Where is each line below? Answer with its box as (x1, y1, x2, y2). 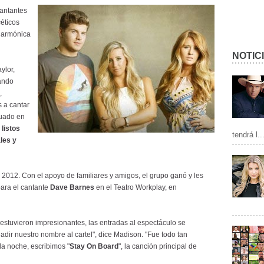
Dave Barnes (50, 183, 94, 192)
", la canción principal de (118, 242, 197, 250)
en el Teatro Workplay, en (94, 183, 177, 192)
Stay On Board (70, 242, 118, 250)
